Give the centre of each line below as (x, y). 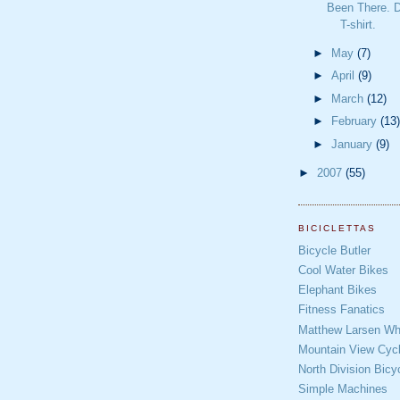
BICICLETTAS (337, 229)
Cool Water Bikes (343, 270)
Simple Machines (343, 389)
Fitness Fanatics (342, 310)
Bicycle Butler (334, 250)
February (355, 121)
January (353, 144)
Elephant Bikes (337, 290)
